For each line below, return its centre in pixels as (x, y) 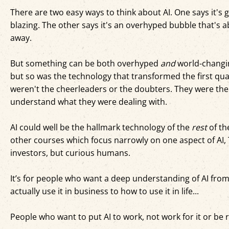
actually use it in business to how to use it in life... (105, 191)
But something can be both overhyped (85, 64)
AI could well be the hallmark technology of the (101, 128)
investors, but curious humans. (70, 153)
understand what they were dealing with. (89, 102)
